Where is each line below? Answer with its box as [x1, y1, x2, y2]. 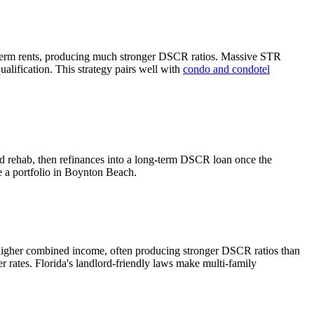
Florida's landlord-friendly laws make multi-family [35, 257, 257, 269]
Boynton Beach [64, 166, 134, 179]
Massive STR [221, 50, 281, 62]
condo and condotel [183, 62, 270, 75]
